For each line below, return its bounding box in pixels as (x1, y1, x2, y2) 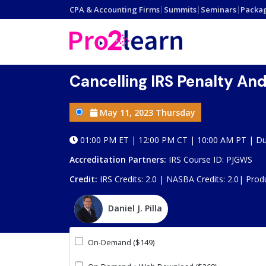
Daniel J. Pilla (108, 202, 162, 214)
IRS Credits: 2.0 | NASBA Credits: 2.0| (97, 173, 246, 185)
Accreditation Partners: (69, 154, 166, 165)
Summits (164, 4, 197, 15)
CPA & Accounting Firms (69, 4, 160, 15)
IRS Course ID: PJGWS (166, 154, 252, 165)
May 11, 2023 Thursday (97, 107, 195, 118)
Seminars (201, 4, 236, 15)
